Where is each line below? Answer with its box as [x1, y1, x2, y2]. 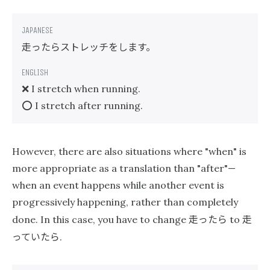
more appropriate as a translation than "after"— [12, 162, 236, 174]
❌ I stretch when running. [22, 83, 140, 95]
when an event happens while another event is [12, 179, 224, 191]
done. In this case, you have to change [12, 213, 189, 225]
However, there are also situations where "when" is [12, 145, 246, 157]
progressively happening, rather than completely [12, 196, 238, 208]
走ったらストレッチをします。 [22, 39, 155, 54]
